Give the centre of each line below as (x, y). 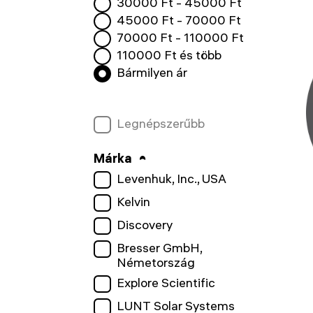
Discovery (144, 225)
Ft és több (191, 55)
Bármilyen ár (152, 72)
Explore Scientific (166, 283)
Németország (155, 262)
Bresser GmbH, (159, 248)
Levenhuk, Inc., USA (171, 179)
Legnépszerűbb (160, 123)
